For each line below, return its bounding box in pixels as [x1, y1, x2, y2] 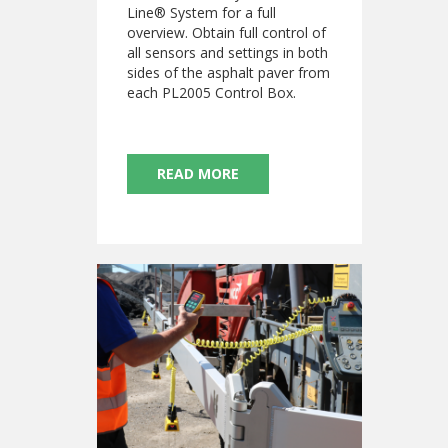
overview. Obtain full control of [126, 23, 326, 43]
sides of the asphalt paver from [126, 63, 330, 83]
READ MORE [156, 164, 239, 184]
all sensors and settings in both [126, 43, 328, 63]
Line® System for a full [126, 3, 276, 23]
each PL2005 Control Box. [126, 83, 296, 103]
